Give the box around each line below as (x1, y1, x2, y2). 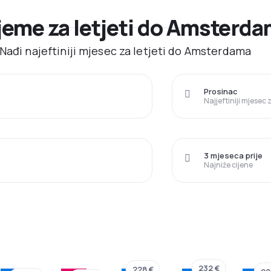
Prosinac (204, 86, 238, 97)
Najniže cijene (204, 160, 253, 171)
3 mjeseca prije (204, 150, 263, 162)
